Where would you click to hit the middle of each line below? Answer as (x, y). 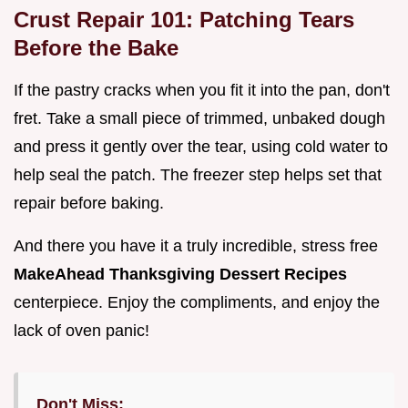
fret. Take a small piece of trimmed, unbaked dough (199, 118)
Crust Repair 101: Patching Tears (184, 19)
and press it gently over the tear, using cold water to (201, 146)
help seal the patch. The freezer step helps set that (198, 174)
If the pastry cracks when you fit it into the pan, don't (202, 90)
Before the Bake (96, 47)
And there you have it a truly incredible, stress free (196, 245)
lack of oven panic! (82, 330)
